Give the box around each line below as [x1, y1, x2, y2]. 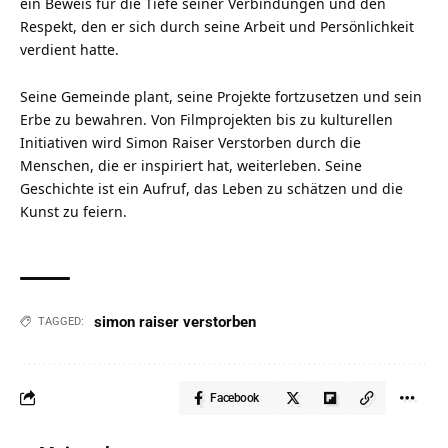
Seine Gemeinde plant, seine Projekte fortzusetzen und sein [20, 86, 422, 106]
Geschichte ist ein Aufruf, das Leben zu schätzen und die [20, 178, 403, 198]
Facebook [210, 390, 259, 405]
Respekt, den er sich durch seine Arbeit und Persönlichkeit [20, 16, 414, 36]
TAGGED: [38, 314, 84, 328]
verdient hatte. [20, 39, 119, 59]
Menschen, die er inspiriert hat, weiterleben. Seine [20, 155, 362, 175]
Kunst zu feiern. [20, 201, 127, 221]
